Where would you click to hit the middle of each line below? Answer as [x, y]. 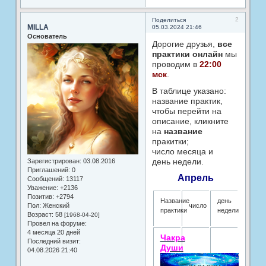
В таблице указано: [189, 91]
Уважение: [42, 188]
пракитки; [170, 142]
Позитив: [40, 197]
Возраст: [40, 215]
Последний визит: [54, 241]
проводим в [175, 64]
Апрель [195, 178]
